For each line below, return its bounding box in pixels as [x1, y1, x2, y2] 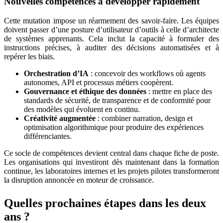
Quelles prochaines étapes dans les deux [4, 196, 206, 210]
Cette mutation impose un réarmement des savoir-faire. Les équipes [4, 16, 219, 25]
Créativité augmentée [24, 113, 96, 122]
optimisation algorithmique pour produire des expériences [24, 122, 204, 131]
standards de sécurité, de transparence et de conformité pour [24, 96, 211, 105]
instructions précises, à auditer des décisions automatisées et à [4, 43, 219, 52]
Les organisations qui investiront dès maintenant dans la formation [4, 157, 219, 166]
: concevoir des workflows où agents [89, 69, 206, 78]
